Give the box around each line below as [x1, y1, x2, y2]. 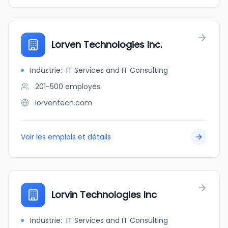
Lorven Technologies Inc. [51, 38, 162, 51]
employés [65, 81, 100, 92]
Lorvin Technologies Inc [51, 188, 157, 201]
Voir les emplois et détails [21, 132, 111, 142]
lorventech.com [35, 98, 92, 108]
